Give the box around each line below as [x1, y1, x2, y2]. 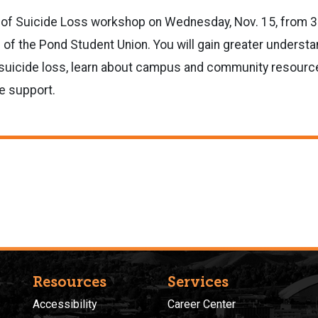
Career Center [168, 297, 236, 311]
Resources [33, 273, 106, 290]
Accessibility [33, 297, 97, 311]
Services [168, 273, 229, 290]
